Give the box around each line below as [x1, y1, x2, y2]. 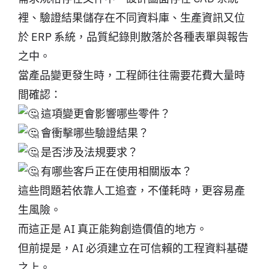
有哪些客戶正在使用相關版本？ [38, 164, 192, 178]
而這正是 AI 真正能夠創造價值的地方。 [17, 222, 207, 236]
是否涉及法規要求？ [38, 145, 138, 159]
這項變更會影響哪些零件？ [38, 106, 171, 121]
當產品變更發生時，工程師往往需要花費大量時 [17, 68, 245, 82]
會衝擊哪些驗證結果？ [38, 125, 149, 140]
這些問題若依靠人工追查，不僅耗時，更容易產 [17, 183, 245, 198]
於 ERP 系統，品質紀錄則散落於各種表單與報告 [17, 29, 249, 44]
